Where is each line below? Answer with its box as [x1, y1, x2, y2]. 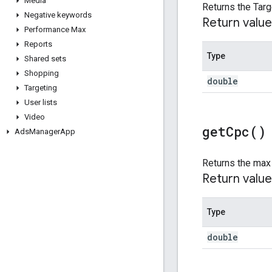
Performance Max [24, 25, 86, 34]
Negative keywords [24, 10, 92, 19]
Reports [24, 39, 52, 49]
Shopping [24, 69, 59, 78]
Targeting [24, 83, 57, 92]
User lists [24, 98, 57, 107]
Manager [29, 127, 60, 136]
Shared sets [24, 54, 66, 63]
